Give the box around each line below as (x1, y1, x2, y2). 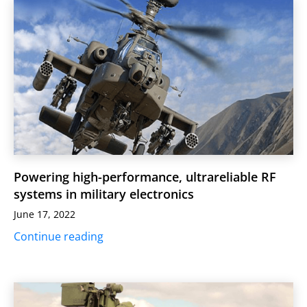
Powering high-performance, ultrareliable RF (14, 168, 276, 185)
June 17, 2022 (14, 207, 75, 221)
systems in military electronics (14, 185, 194, 202)
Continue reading (14, 228, 103, 244)
